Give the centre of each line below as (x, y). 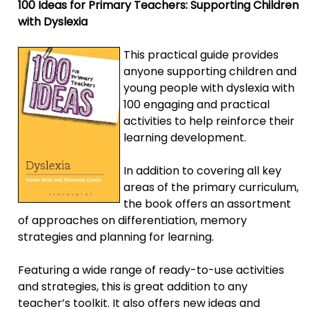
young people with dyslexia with (209, 88)
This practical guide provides (201, 54)
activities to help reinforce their (209, 121)
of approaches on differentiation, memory (133, 220)
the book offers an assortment (208, 203)
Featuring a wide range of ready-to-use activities (151, 270)
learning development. (185, 137)
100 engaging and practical (197, 104)
